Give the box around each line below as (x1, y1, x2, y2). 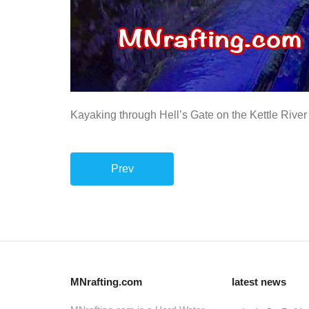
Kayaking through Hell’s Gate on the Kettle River (70, 109, 307, 121)
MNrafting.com (70, 276, 142, 288)
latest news (231, 276, 286, 288)
